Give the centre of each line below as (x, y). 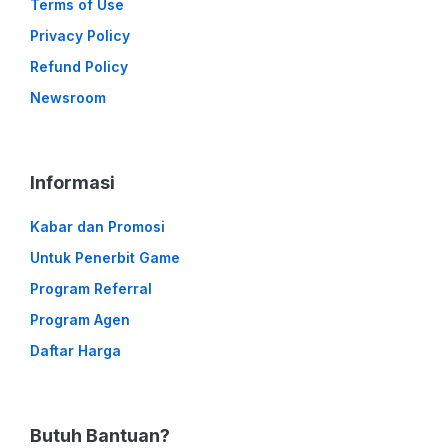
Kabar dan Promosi (97, 226)
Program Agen (80, 319)
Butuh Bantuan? (100, 435)
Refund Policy (79, 66)
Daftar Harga (75, 350)
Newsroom (68, 97)
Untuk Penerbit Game (105, 257)
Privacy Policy (80, 35)
